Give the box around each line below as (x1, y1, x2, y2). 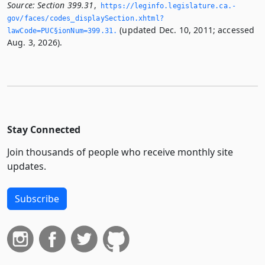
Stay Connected (7, 122, 80, 136)
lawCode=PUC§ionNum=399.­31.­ (7, 26, 118, 35)
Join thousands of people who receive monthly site (7, 145, 233, 159)
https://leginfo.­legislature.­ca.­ (100, 1, 236, 10)
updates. (7, 159, 46, 173)
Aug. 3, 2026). (7, 36, 63, 48)
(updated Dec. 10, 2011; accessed (117, 24, 255, 35)
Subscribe (15, 192, 59, 205)
